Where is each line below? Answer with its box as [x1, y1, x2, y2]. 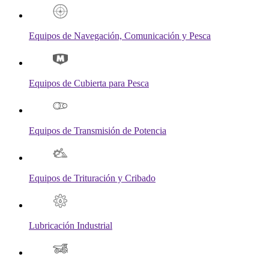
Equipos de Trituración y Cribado [29, 173, 156, 184]
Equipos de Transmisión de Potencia [29, 125, 166, 136]
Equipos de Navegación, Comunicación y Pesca [29, 31, 211, 41]
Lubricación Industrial [29, 220, 112, 231]
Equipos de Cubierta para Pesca [29, 78, 149, 89]
